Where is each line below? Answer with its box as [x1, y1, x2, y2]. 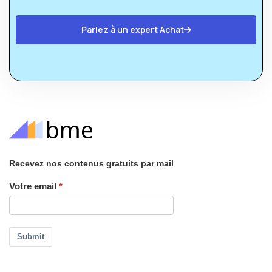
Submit [17, 231, 44, 241]
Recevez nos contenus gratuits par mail [9, 158, 174, 168]
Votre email [9, 180, 56, 191]
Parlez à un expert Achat [81, 23, 184, 35]
